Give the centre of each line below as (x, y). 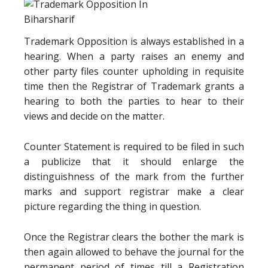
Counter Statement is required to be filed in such (134, 147)
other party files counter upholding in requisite (134, 71)
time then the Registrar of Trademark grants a (134, 86)
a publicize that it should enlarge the (134, 162)
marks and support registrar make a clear (134, 191)
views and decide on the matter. (94, 116)
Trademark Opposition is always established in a (134, 41)
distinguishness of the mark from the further (134, 176)
